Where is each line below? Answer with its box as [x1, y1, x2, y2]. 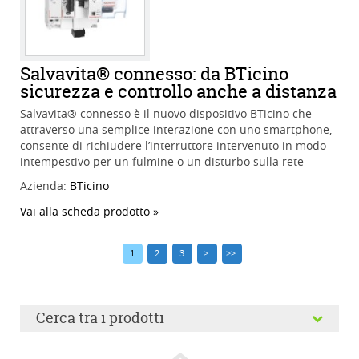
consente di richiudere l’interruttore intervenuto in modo [20, 138, 326, 154]
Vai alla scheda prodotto [20, 204, 150, 220]
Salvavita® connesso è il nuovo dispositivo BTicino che [20, 106, 312, 122]
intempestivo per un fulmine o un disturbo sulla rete [20, 154, 304, 170]
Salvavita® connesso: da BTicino [20, 62, 288, 87]
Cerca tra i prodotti [36, 308, 164, 329]
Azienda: [20, 178, 70, 194]
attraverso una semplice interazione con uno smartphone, [20, 122, 332, 138]
